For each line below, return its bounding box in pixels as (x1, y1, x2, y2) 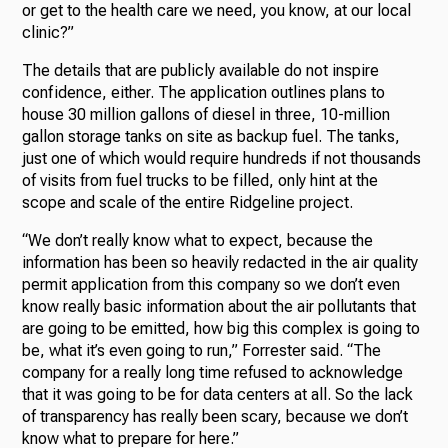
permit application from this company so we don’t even (22, 275, 401, 294)
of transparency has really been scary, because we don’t (22, 407, 409, 426)
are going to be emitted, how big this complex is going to (22, 319, 421, 338)
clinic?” (22, 23, 75, 42)
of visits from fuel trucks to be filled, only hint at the (22, 171, 379, 190)
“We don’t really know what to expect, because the (22, 231, 374, 250)
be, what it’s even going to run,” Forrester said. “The (22, 341, 382, 360)
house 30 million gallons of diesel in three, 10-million (22, 105, 391, 124)
